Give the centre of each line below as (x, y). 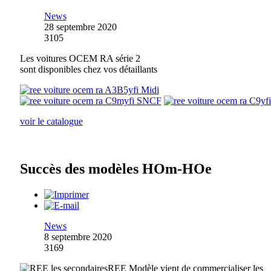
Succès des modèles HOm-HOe (116, 169)
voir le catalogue (51, 122)
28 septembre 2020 (80, 27)
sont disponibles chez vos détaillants (88, 70)
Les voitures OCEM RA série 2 (80, 59)
